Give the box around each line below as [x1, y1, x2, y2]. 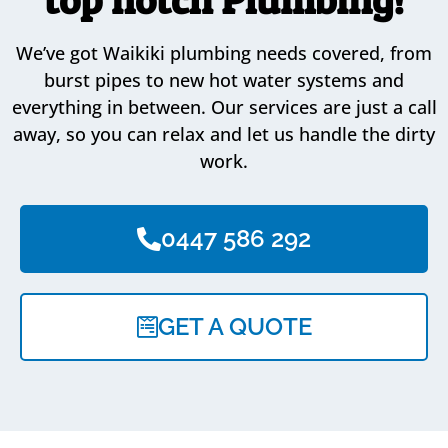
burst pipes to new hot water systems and [44, 67, 404, 92]
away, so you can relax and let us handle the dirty [13, 121, 435, 146]
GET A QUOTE [157, 311, 312, 341]
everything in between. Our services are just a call [11, 94, 437, 119]
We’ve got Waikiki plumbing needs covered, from [16, 40, 432, 65]
